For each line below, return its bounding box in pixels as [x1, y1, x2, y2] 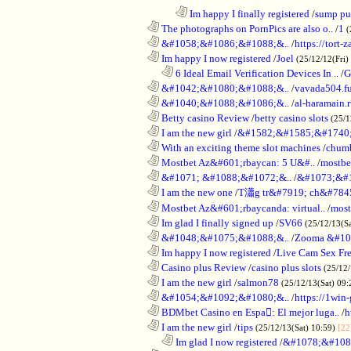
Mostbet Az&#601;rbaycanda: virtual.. [159, 201, 325, 214]
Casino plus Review [159, 261, 246, 273]
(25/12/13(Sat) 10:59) [255, 322, 338, 332]
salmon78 [237, 276, 279, 288]
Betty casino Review [159, 111, 249, 124]
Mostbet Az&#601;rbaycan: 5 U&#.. [159, 156, 315, 168]
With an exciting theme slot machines [159, 141, 320, 154]
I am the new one [159, 186, 233, 198]
